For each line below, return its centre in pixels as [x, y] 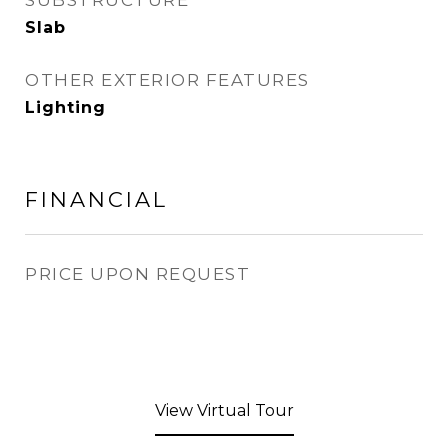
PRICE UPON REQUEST [137, 274]
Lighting [65, 107]
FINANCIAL [96, 199]
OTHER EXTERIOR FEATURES [167, 80]
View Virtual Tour [224, 410]
